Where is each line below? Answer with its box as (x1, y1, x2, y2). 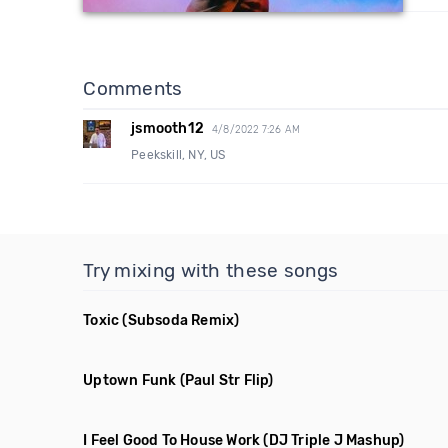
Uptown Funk (83, 372, 177, 389)
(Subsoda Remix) (122, 312, 240, 329)
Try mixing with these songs (83, 259, 339, 282)
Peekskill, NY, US (131, 148, 226, 162)
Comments (83, 77, 183, 100)
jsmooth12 (131, 120, 205, 137)
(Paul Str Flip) (179, 372, 274, 389)
